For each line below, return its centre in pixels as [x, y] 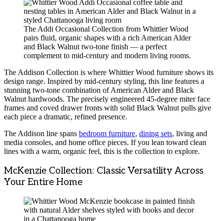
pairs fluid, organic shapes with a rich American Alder [107, 37]
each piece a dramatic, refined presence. [66, 116]
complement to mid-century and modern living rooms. [107, 55]
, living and [190, 133]
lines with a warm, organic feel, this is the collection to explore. [102, 151]
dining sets [156, 133]
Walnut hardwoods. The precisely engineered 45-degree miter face [107, 99]
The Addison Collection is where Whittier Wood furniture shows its [109, 72]
